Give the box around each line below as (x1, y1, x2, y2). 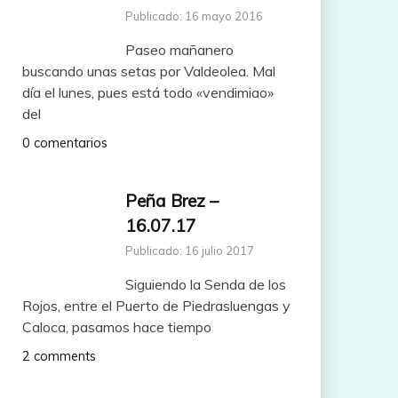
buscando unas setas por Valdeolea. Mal (21, 61, 275, 80)
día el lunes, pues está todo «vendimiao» (21, 83, 274, 101)
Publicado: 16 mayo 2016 (124, 8, 263, 23)
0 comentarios (21, 134, 107, 151)
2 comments (21, 348, 96, 365)
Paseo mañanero (124, 40, 234, 59)
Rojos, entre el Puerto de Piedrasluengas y (21, 297, 291, 315)
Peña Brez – (124, 189, 219, 211)
